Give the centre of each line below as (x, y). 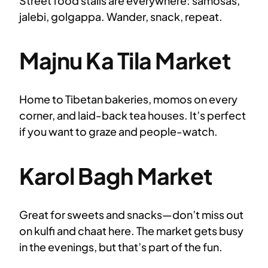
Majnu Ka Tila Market (125, 60)
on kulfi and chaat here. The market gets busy (131, 231)
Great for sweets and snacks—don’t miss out (131, 215)
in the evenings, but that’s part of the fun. (121, 247)
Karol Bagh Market (116, 176)
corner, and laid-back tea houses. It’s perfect (133, 115)
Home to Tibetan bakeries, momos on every (128, 99)
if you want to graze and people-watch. (118, 132)
